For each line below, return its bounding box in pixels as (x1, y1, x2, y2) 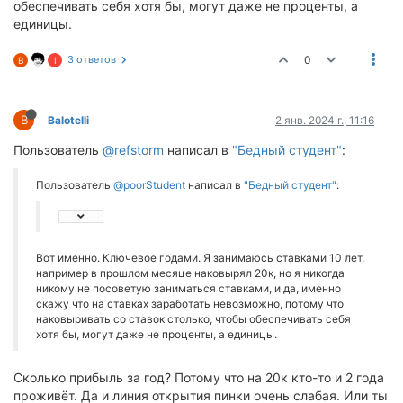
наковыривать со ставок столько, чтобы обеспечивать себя (36, 312, 351, 326)
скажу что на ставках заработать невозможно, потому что (36, 297, 344, 310)
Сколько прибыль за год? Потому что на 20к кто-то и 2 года (13, 370, 384, 385)
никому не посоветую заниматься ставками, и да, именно (36, 282, 341, 295)
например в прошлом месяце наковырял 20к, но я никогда (36, 266, 345, 280)
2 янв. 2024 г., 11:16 (275, 113, 374, 127)
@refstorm (103, 142, 164, 157)
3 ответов (67, 53, 116, 66)
